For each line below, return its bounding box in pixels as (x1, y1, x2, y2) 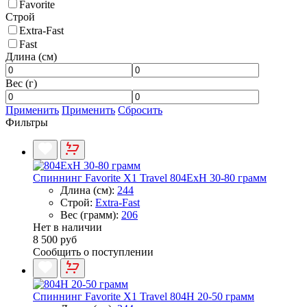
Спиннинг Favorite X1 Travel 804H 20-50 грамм (33, 290, 254, 302)
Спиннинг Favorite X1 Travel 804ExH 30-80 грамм (33, 171, 267, 184)
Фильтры (5, 116, 48, 128)
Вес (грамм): (60, 208, 121, 221)
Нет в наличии (33, 221, 102, 233)
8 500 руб (33, 233, 77, 245)
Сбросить (118, 103, 162, 116)
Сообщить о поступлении (33, 245, 153, 258)
